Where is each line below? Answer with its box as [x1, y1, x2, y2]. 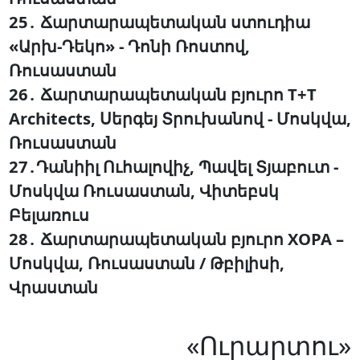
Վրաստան [8, 276, 98, 299]
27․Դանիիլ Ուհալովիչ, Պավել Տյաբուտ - [8, 155, 338, 178]
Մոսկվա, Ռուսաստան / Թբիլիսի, [8, 252, 284, 275]
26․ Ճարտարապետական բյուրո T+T [8, 83, 317, 106]
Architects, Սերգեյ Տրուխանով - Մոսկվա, [8, 107, 351, 130]
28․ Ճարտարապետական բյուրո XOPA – [8, 227, 344, 251]
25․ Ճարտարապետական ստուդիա [8, 10, 310, 34]
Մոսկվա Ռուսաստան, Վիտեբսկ [8, 179, 279, 202]
